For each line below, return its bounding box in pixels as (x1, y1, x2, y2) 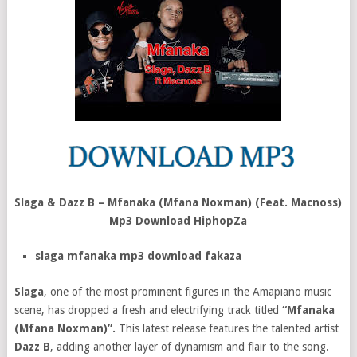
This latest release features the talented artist (115, 321, 339, 335)
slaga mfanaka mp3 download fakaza (35, 249, 242, 262)
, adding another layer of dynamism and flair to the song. (49, 339, 329, 353)
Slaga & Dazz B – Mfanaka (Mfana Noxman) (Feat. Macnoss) (14, 196, 343, 209)
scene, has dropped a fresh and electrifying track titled (14, 303, 282, 316)
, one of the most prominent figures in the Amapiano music (43, 284, 331, 298)
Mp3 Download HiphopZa (109, 214, 248, 227)
